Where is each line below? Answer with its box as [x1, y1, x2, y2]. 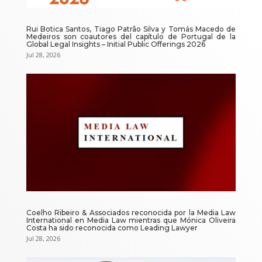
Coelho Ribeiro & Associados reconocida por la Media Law [26, 208, 236, 218]
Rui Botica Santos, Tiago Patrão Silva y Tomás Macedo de [26, 24, 236, 33]
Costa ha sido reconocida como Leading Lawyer [26, 223, 198, 233]
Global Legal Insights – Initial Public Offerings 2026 [26, 39, 205, 49]
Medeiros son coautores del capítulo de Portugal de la [26, 32, 236, 41]
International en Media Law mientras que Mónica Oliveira [26, 216, 236, 225]
